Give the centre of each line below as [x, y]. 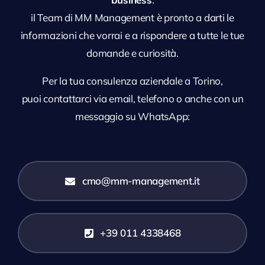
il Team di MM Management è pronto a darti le [132, 18]
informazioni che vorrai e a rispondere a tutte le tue [132, 35]
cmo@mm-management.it [141, 181]
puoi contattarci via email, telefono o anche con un [132, 99]
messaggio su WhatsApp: [132, 117]
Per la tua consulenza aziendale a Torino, [132, 81]
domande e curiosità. [132, 53]
